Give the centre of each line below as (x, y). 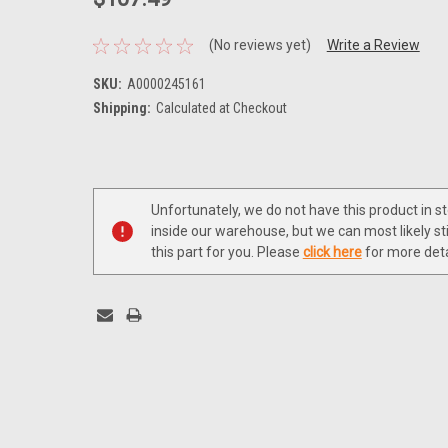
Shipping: (121, 107)
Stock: (116, 205)
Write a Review (373, 45)
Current (120, 184)
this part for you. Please (226, 251)
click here (332, 251)
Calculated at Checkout (221, 107)
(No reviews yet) (259, 45)
